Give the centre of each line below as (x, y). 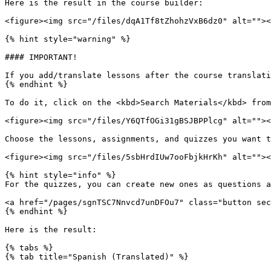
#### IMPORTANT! (41, 57)
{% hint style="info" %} (60, 175)
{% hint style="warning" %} (68, 39)
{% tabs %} (29, 248)
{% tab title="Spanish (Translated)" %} (97, 257)
